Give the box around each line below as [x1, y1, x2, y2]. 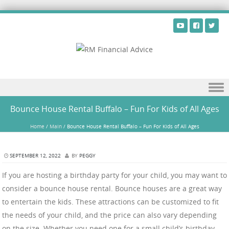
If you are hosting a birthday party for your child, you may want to [2, 170, 227, 180]
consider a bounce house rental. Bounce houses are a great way [2, 184, 222, 194]
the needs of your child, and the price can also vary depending [2, 210, 217, 220]
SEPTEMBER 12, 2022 [10, 152, 61, 159]
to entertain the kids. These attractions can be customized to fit [2, 197, 219, 207]
